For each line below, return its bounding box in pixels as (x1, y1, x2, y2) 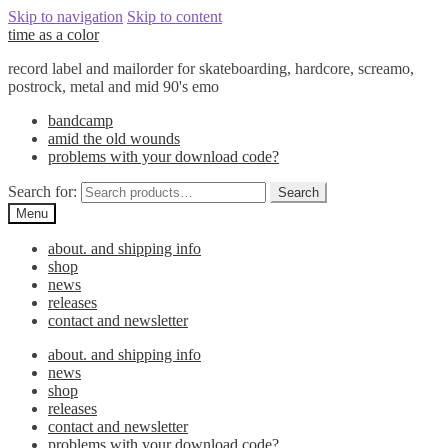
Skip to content (127, 8, 222, 25)
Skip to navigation (8, 8, 123, 25)
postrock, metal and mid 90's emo (8, 78, 219, 95)
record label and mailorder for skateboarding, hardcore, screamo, (8, 60, 414, 77)
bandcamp (48, 112, 113, 129)
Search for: (8, 183, 77, 200)
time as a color (8, 26, 99, 43)
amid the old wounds (48, 130, 180, 147)
